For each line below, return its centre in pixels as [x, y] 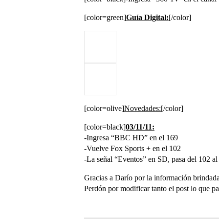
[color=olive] [104, 108]
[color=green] [105, 17]
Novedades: [142, 108]
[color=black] [105, 127]
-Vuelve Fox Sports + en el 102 [132, 148]
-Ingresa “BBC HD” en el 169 [131, 138]
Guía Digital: [147, 17]
